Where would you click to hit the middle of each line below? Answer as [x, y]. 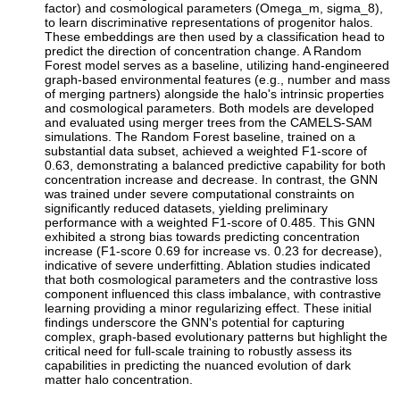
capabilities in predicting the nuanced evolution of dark [198, 365]
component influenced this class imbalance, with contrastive [213, 293]
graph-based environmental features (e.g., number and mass [218, 79]
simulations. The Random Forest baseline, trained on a [200, 136]
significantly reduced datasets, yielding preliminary [187, 208]
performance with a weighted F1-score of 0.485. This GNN [210, 222]
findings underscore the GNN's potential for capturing [195, 322]
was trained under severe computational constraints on [200, 193]
